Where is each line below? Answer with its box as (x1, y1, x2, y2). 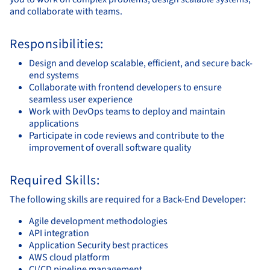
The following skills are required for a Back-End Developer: (10, 192, 246, 206)
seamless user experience (29, 92, 133, 106)
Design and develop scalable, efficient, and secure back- (29, 56, 253, 70)
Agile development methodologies (29, 214, 168, 228)
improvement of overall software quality (29, 140, 191, 154)
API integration (29, 226, 89, 240)
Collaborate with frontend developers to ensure (29, 80, 222, 94)
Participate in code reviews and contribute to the (29, 128, 224, 142)
